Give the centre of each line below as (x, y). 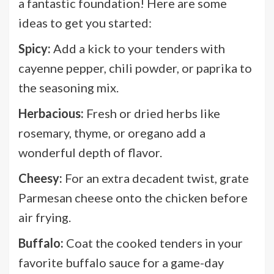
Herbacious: (51, 113)
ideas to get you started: (85, 22)
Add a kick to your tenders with (138, 48)
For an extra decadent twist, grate (156, 178)
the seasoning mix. (68, 87)
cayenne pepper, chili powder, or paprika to (135, 68)
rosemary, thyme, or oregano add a (112, 132)
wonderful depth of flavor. (90, 152)
